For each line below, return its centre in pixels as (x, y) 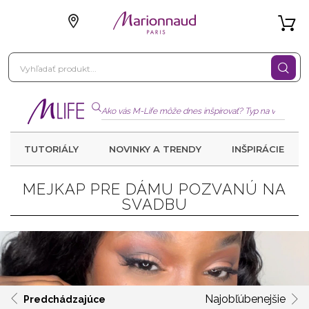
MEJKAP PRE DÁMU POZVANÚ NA (154, 189)
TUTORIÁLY (51, 149)
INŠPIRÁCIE (258, 149)
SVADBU (154, 204)
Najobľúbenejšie (245, 299)
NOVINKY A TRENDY (155, 149)
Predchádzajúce (64, 299)
